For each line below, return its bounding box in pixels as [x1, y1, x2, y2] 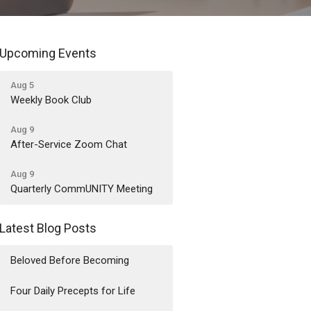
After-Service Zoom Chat [10, 137, 128, 151]
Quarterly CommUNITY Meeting [10, 182, 153, 195]
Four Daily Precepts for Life [10, 285, 136, 297]
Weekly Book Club [10, 93, 92, 106]
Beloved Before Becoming [10, 254, 130, 267]
